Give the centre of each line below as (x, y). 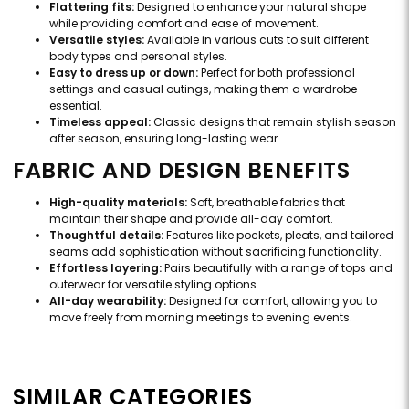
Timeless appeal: (100, 122)
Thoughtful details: (106, 236)
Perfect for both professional (277, 73)
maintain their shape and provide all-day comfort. (191, 219)
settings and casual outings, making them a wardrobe (203, 89)
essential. (76, 106)
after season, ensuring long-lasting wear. (165, 139)
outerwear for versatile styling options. (154, 285)
